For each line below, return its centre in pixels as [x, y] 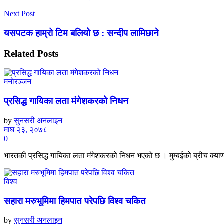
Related [19, 53]
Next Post [19, 14]
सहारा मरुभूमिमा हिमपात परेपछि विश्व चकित [75, 201]
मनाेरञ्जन [18, 82]
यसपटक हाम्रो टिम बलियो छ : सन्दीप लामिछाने [81, 33]
